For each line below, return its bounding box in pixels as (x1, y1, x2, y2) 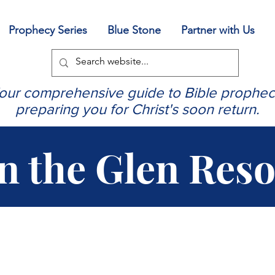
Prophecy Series (9, 23, 87, 37)
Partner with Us (181, 23, 255, 37)
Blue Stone (107, 23, 161, 37)
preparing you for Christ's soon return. (15, 101, 260, 118)
